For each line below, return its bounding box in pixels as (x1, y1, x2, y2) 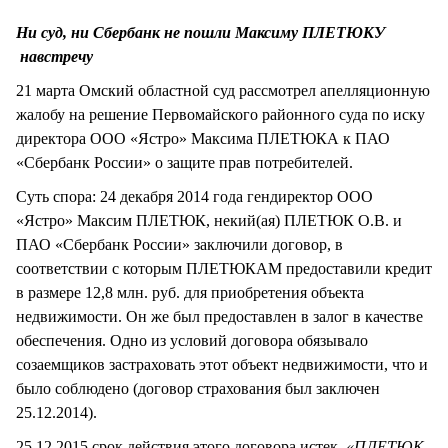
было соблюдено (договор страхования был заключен (16, 379, 380, 397)
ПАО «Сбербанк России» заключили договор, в (16, 235, 343, 253)
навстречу (16, 47, 93, 65)
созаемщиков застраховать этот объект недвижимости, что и (16, 355, 428, 373)
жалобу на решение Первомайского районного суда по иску (16, 105, 425, 123)
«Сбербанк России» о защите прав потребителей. (16, 153, 353, 171)
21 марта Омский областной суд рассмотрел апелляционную (16, 81, 430, 99)
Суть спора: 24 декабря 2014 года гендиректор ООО (16, 187, 373, 205)
